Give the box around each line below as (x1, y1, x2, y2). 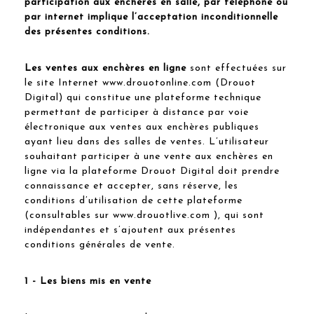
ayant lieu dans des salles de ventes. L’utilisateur (25, 136, 269, 147)
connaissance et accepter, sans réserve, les (25, 180, 238, 191)
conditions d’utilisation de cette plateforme (25, 195, 243, 206)
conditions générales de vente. (25, 239, 175, 250)
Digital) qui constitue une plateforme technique (25, 92, 261, 103)
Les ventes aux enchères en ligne (25, 62, 190, 74)
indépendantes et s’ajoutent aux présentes (25, 224, 236, 235)
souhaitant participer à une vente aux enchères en (25, 151, 273, 162)
